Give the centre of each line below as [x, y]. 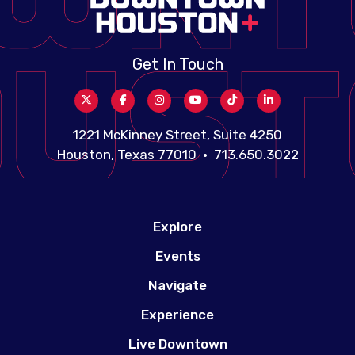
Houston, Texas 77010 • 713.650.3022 [177, 155]
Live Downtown [177, 344]
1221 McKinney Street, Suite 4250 [177, 135]
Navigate [177, 286]
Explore [177, 227]
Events [177, 256]
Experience [177, 315]
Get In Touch [177, 65]
